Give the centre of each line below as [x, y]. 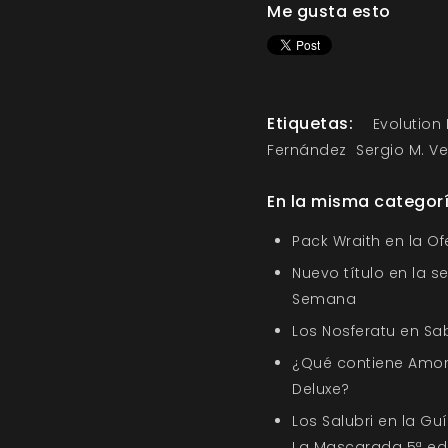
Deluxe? [321, 389]
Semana [324, 299]
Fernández [307, 150]
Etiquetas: [310, 123]
